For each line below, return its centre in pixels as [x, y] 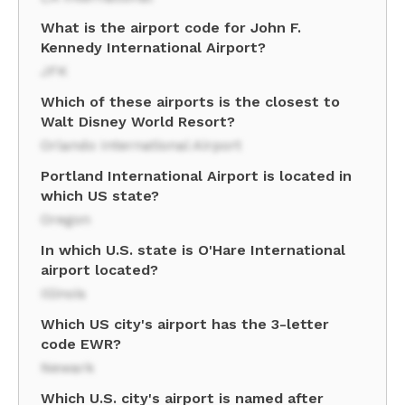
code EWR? [81, 344]
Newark [67, 367]
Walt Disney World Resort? [138, 122]
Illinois [63, 293]
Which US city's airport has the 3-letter [185, 324]
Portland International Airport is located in [196, 176]
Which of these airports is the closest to [190, 102]
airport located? [99, 270]
